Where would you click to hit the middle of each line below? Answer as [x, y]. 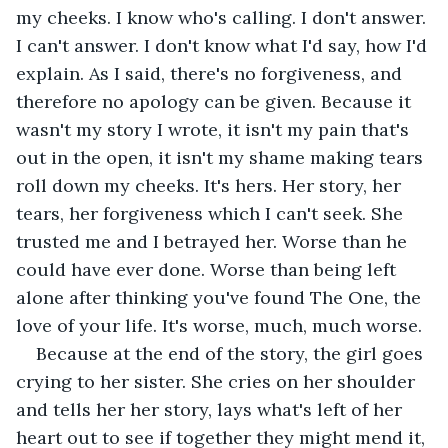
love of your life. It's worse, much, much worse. [219, 325]
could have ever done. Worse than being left [208, 269]
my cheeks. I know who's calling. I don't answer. [223, 17]
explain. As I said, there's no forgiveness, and [211, 73]
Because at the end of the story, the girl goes [232, 353]
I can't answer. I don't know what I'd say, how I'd [224, 45]
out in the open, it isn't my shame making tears [222, 157]
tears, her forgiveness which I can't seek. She [212, 213]
